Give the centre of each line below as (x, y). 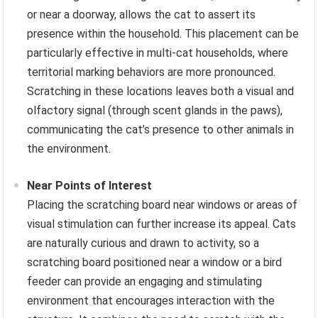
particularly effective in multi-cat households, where (158, 53)
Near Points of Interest (90, 185)
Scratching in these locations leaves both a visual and (161, 91)
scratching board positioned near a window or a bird (155, 262)
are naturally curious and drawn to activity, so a (143, 243)
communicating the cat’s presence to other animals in (161, 129)
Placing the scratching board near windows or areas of (163, 204)
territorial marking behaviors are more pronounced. (152, 72)
